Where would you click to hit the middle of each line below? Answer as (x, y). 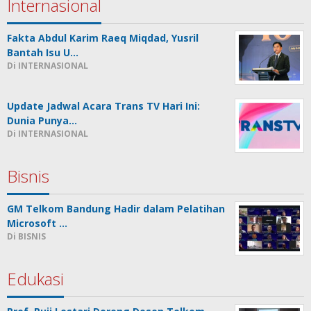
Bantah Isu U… (43, 53)
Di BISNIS (26, 237)
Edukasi (35, 279)
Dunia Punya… (42, 121)
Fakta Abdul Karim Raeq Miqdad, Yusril (103, 38)
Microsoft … (37, 224)
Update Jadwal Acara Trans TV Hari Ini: (103, 106)
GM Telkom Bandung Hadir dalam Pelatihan (116, 209)
